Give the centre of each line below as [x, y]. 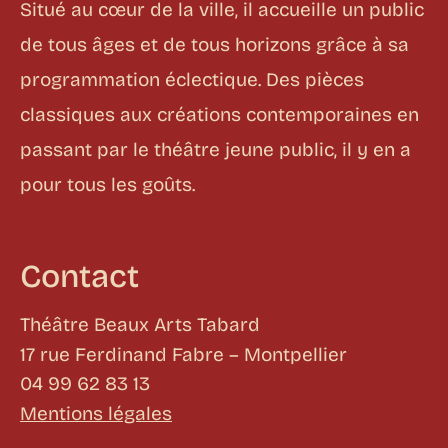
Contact [79, 277]
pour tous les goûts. [107, 184]
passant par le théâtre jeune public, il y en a [215, 149]
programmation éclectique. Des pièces [192, 79]
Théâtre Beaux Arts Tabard [140, 325]
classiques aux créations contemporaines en [219, 114]
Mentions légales [96, 413]
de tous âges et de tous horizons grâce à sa [214, 44]
